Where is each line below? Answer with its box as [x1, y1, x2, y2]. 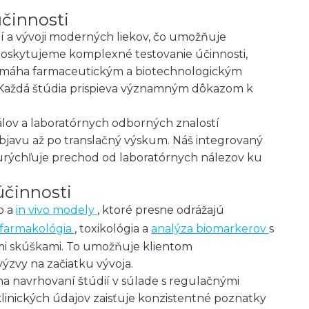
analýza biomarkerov [151, 222, 269, 235]
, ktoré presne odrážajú [97, 203, 224, 217]
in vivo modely [16, 203, 97, 217]
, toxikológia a [74, 222, 151, 235]
